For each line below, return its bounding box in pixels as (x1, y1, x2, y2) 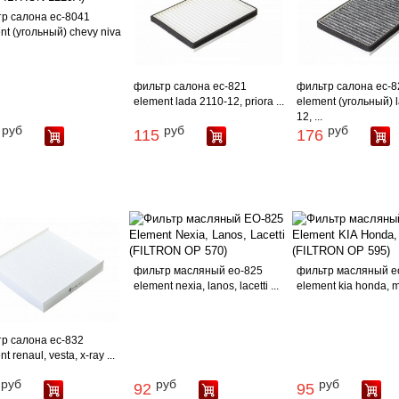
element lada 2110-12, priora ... (133, 95, 284, 108)
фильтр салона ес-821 (133, 80, 247, 93)
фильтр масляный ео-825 (133, 265, 263, 277)
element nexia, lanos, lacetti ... (133, 280, 279, 292)
